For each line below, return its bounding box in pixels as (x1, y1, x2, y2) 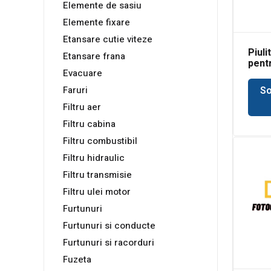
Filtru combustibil (63, 134, 137, 148)
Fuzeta (63, 253, 91, 267)
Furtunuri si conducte (63, 219, 155, 233)
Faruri (63, 83, 88, 97)
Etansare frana (63, 50, 125, 64)
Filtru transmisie (63, 168, 132, 182)
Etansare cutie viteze (63, 33, 152, 47)
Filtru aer (63, 100, 101, 114)
